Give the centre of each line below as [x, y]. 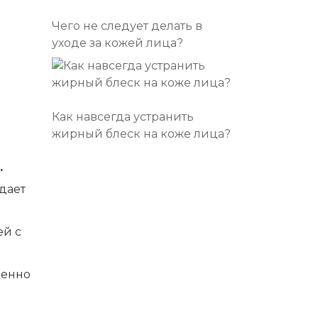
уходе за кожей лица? [117, 43]
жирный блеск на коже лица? [141, 134]
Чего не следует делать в [127, 26]
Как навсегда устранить [123, 117]
